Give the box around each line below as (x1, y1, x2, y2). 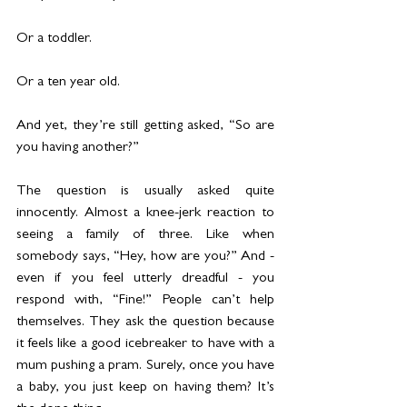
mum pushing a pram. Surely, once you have (16, 359, 274, 374)
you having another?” (16, 141, 139, 156)
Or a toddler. (16, 32, 92, 47)
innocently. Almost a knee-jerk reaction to (16, 206, 274, 222)
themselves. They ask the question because (16, 315, 274, 331)
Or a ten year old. (16, 75, 120, 91)
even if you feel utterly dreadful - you (16, 272, 274, 287)
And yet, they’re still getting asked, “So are (16, 119, 274, 134)
